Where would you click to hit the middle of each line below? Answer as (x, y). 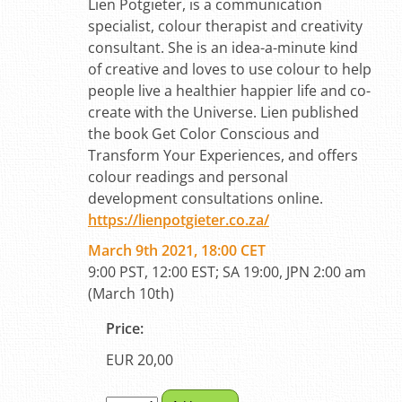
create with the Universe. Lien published (223, 112)
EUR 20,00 (139, 360)
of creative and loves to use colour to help (229, 69)
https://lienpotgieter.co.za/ (178, 220)
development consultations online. (205, 198)
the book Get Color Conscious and (203, 134)
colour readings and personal (188, 177)
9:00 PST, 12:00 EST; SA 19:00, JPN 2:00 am (227, 272)
